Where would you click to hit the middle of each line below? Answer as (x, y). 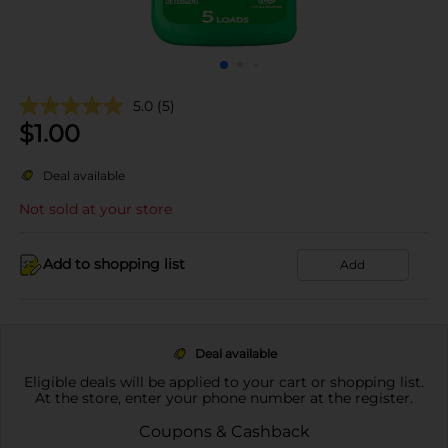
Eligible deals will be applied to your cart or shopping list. (224, 381)
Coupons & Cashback (224, 431)
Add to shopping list (114, 264)
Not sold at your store (95, 208)
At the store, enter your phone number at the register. (224, 397)
